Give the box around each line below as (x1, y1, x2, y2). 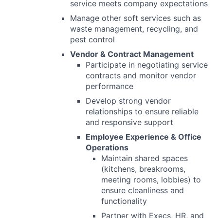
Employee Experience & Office (86, 132, 201, 142)
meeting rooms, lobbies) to (101, 175, 201, 185)
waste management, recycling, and (70, 24, 198, 34)
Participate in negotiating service (86, 60, 208, 70)
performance (86, 81, 133, 91)
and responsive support (86, 117, 173, 127)
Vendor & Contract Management (70, 49, 194, 59)
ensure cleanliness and (101, 185, 184, 196)
